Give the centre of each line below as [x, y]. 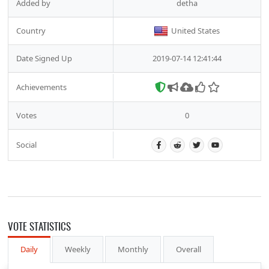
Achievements [41, 87]
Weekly [78, 249]
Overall [188, 249]
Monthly [133, 249]
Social [26, 145]
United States [196, 31]
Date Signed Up [44, 59]
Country [31, 31]
